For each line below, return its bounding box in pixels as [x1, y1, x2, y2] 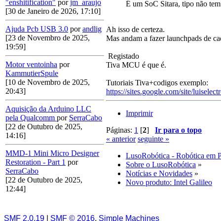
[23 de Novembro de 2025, [5, 34, 90, 42]
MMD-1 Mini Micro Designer [5, 149, 99, 158]
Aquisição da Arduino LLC [5, 105, 91, 113]
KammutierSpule [5, 69, 58, 78]
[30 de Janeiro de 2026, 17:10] [5, 7, 101, 16]
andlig [82, 25, 102, 34]
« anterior [106, 135, 136, 144]
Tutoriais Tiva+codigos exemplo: [106, 78, 208, 87]
